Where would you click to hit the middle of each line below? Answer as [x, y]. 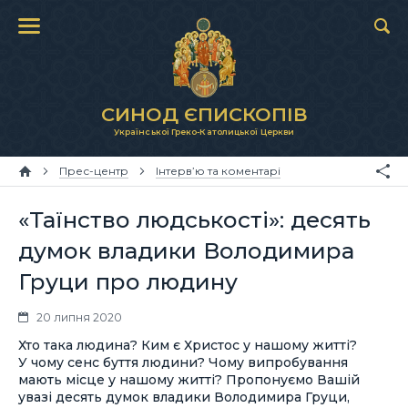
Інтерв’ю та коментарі [218, 171]
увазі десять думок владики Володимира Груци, [184, 397]
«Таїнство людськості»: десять [194, 219]
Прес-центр [94, 171]
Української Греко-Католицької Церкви [204, 132]
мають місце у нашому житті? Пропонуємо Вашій [189, 380]
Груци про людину [128, 281]
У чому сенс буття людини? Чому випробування [183, 362]
